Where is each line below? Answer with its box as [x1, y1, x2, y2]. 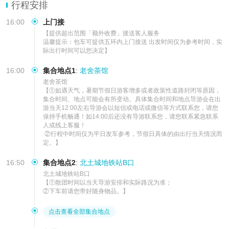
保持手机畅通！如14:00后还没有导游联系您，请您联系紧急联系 [43, 112, 218, 120]
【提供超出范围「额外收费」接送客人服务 [43, 29, 159, 37]
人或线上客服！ [43, 121, 86, 129]
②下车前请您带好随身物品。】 [43, 187, 129, 195]
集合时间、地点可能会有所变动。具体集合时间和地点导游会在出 [43, 95, 221, 103]
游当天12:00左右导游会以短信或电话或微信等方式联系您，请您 [43, 104, 218, 111]
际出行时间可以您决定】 [43, 47, 110, 54]
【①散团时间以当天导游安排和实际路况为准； [43, 178, 172, 186]
